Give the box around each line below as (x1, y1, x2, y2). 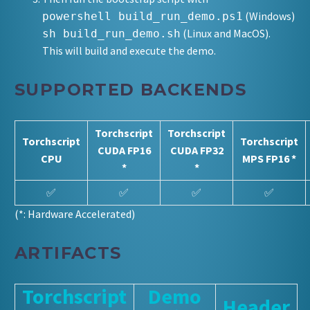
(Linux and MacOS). (181, 26, 271, 40)
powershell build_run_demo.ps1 (42, 9, 243, 23)
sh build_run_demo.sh (42, 26, 181, 40)
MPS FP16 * (242, 151, 296, 165)
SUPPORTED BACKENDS (15, 79, 247, 100)
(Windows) (243, 8, 295, 23)
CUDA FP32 (170, 143, 224, 157)
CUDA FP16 (97, 143, 151, 157)
